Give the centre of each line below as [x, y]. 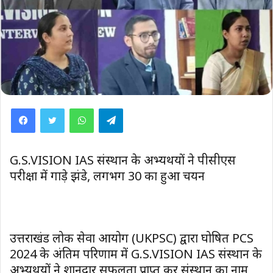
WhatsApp [117, 108]
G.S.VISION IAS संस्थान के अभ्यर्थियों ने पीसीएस [123, 160]
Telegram [144, 108]
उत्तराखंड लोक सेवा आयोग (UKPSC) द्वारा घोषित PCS [132, 238]
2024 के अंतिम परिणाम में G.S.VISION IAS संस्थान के [136, 253]
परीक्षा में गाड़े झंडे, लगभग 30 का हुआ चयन [107, 175]
